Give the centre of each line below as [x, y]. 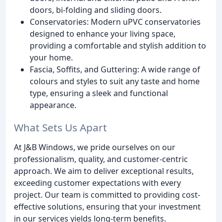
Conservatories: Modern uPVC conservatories [115, 22]
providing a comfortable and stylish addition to [118, 45]
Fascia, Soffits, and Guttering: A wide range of [115, 69]
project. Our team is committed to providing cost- [107, 194]
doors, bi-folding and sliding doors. [96, 10]
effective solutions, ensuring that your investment [107, 206]
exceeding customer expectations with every [97, 183]
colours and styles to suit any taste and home [115, 81]
